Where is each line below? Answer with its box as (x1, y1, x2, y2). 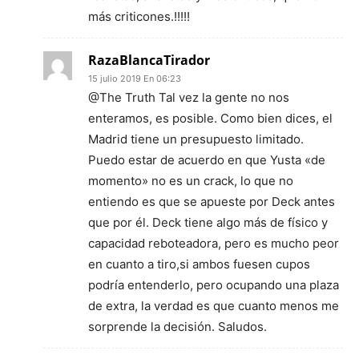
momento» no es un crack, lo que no (88, 173, 293, 188)
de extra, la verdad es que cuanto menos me (88, 298, 339, 313)
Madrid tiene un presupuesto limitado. (88, 131, 304, 147)
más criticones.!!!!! (88, 9, 190, 24)
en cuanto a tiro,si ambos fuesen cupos (88, 256, 310, 272)
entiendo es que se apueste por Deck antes (88, 194, 335, 209)
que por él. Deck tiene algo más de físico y (88, 215, 328, 230)
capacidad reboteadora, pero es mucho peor (88, 236, 339, 251)
